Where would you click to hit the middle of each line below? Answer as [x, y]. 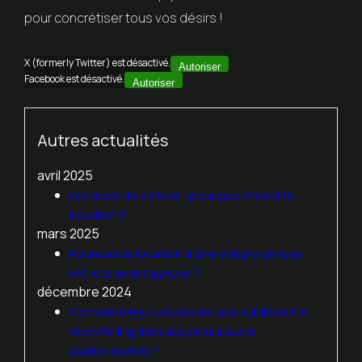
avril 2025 [65, 175]
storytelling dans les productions [162, 330]
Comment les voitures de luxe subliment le [188, 311]
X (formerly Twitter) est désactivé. [97, 62]
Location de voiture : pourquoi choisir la [181, 195]
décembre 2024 [84, 291]
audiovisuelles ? [114, 350]
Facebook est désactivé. [74, 78]
